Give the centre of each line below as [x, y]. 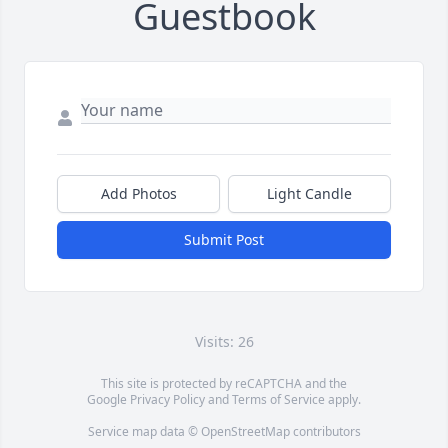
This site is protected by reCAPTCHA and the [224, 384]
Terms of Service [278, 400]
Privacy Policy [167, 400]
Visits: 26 [224, 342]
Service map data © [144, 432]
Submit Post [224, 240]
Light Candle [309, 194]
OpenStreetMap [245, 432]
